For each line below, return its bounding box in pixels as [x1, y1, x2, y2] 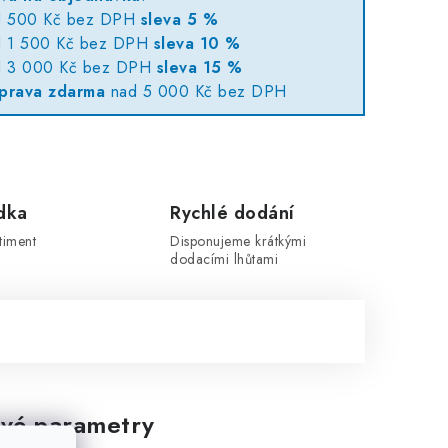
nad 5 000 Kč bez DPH [105, 80, 287, 103]
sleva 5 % [140, 8, 218, 31]
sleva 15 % [156, 56, 243, 79]
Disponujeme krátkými [170, 231, 307, 251]
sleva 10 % [153, 32, 241, 55]
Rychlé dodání [170, 200, 295, 226]
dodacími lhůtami [170, 249, 279, 269]
